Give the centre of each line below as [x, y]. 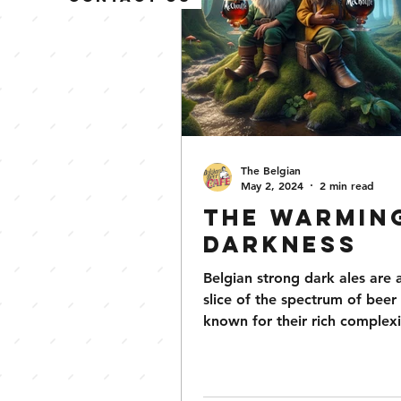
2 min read [347, 185]
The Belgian [271, 170]
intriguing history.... [269, 342]
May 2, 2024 [272, 185]
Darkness [281, 244]
